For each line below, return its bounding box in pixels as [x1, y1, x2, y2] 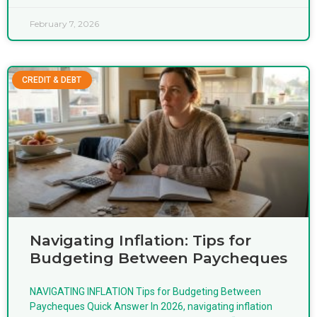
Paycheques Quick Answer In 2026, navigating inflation [30, 300, 272, 312]
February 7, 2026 [30, 18, 99, 29]
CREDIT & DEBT [22, 74, 82, 85]
